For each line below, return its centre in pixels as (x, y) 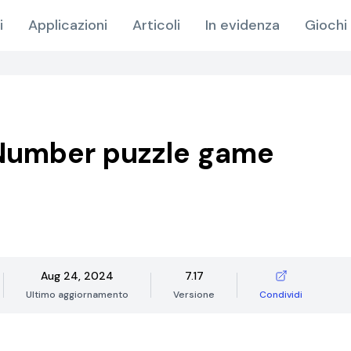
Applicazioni (68, 25)
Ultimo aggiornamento (77, 295)
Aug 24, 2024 (77, 276)
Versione (194, 295)
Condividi (281, 295)
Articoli (156, 25)
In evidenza (242, 25)
